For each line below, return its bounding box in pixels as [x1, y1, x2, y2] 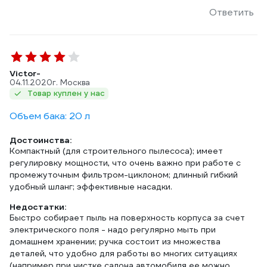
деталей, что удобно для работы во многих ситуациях [10, 248, 237, 259]
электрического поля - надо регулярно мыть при [10, 224, 216, 235]
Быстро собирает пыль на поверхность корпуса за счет [10, 212, 245, 223]
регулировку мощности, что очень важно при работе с [10, 157, 241, 168]
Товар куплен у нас [27, 88, 105, 98]
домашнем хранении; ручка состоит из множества [10, 236, 221, 247]
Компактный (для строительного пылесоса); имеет [10, 145, 223, 156]
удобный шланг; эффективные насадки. [10, 181, 172, 192]
